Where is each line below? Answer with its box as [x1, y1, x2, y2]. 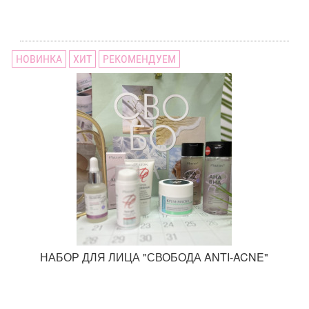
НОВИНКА [16, 52, 63, 66]
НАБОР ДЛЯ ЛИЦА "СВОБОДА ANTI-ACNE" [40, 249, 269, 266]
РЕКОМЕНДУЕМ [103, 52, 177, 66]
